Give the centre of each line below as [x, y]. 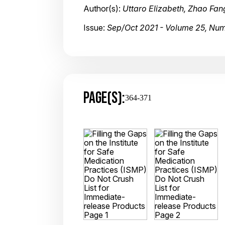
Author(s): [103, 9]
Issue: [95, 28]
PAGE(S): [104, 97]
